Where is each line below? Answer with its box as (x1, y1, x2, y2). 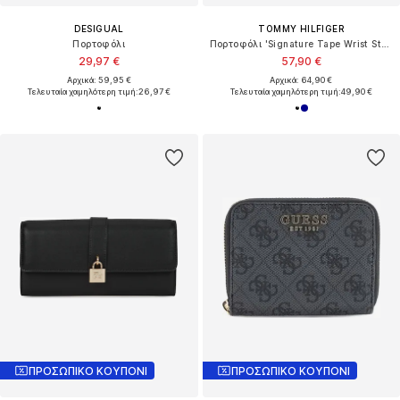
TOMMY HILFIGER (258, 23, 345, 35)
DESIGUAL (73, 23, 124, 35)
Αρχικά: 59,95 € (66, 75, 131, 86)
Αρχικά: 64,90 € (270, 75, 333, 86)
